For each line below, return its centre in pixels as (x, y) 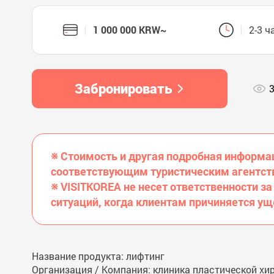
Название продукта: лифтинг (98, 256)
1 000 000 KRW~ (130, 30)
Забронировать (123, 88)
